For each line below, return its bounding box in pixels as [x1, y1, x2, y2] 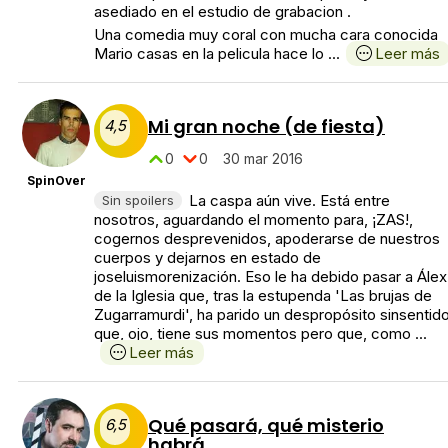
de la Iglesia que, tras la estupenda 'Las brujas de [94, 285, 432, 305]
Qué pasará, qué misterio [148, 412, 384, 438]
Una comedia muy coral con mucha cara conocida [94, 24, 438, 44]
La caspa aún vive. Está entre [189, 190, 390, 210]
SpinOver [26, 172, 86, 188]
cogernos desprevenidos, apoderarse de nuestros [94, 228, 440, 248]
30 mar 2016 [223, 149, 303, 167]
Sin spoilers [102, 191, 174, 208]
